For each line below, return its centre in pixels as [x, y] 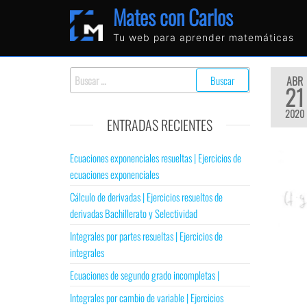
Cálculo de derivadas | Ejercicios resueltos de [146, 197]
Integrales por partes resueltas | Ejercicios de [146, 236]
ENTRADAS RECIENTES [160, 125]
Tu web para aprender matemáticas [204, 37]
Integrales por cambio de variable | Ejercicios [147, 297]
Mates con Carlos [173, 17]
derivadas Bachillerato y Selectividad [134, 213]
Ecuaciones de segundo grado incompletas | [145, 275]
